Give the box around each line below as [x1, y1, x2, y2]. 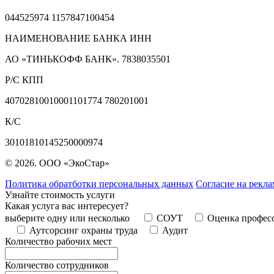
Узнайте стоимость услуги [5, 189, 115, 200]
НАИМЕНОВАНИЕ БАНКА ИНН [5, 32, 152, 43]
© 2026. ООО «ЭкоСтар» [5, 157, 109, 168]
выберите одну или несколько [5, 212, 132, 223]
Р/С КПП [5, 74, 43, 85]
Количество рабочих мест [5, 235, 112, 246]
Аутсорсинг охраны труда [29, 224, 138, 235]
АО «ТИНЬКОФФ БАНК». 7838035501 [5, 53, 171, 64]
